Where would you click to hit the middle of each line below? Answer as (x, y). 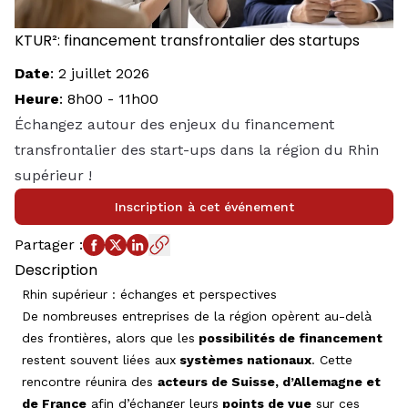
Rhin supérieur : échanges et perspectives (152, 294)
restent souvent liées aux (99, 360)
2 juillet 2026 (104, 73)
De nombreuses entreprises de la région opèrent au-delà (197, 316)
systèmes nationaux (244, 360)
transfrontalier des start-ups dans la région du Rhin (197, 150)
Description (56, 270)
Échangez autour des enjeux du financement (174, 124)
